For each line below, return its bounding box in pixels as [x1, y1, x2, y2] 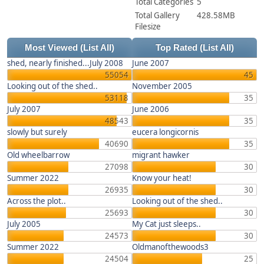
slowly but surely [7, 127, 67, 137]
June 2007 [132, 58, 169, 68]
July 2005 [7, 219, 41, 229]
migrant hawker [132, 150, 190, 160]
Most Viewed [25, 43, 80, 52]
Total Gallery [135, 10, 180, 21]
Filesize [135, 21, 161, 32]
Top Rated [155, 43, 200, 52]
